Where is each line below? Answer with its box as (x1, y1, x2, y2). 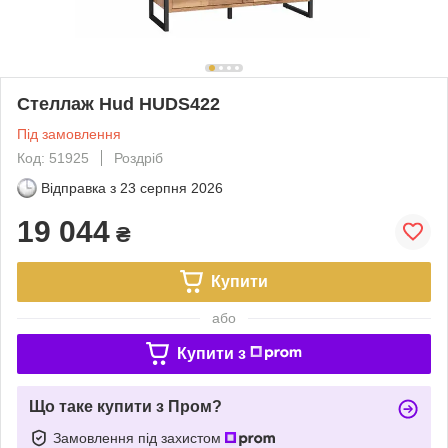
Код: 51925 (17, 149, 89, 166)
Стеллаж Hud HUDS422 (17, 93, 220, 114)
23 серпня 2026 (120, 179, 223, 196)
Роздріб (114, 149, 163, 166)
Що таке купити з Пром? (29, 397, 222, 415)
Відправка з (41, 179, 116, 196)
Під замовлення (17, 125, 121, 142)
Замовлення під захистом (53, 429, 225, 446)
